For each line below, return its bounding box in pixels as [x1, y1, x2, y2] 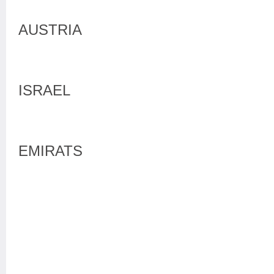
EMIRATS [18, 143, 83, 159]
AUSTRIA [18, 21, 82, 38]
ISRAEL [18, 82, 70, 98]
